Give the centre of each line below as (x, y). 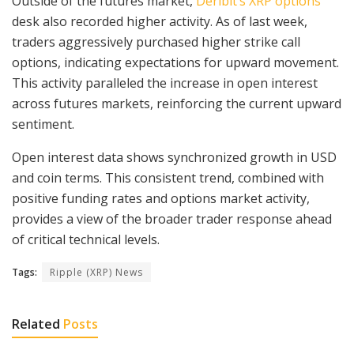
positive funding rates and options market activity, (161, 199)
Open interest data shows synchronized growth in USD (174, 158)
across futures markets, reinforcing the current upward (177, 104)
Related (36, 324)
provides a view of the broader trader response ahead (172, 219)
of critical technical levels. (86, 240)
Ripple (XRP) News (96, 273)
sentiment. (43, 124)
